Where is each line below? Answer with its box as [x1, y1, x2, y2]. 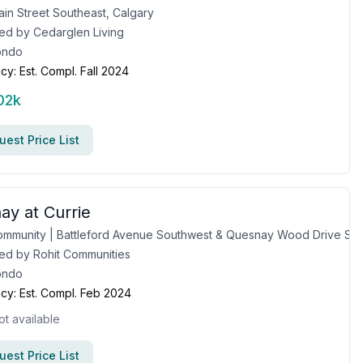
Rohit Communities [33, 247, 130, 261]
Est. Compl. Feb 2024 [19, 286, 131, 300]
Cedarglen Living [33, 25, 124, 39]
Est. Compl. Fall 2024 [19, 64, 129, 78]
